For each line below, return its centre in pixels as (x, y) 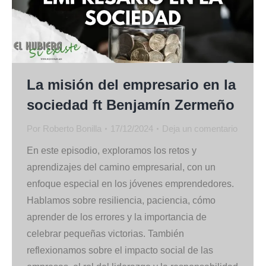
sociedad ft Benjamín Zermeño (131, 104)
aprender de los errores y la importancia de (117, 217)
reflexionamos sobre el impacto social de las (120, 250)
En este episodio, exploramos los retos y (112, 150)
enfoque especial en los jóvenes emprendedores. (130, 183)
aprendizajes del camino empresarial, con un (121, 167)
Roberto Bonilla (72, 128)
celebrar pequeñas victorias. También (105, 233)
